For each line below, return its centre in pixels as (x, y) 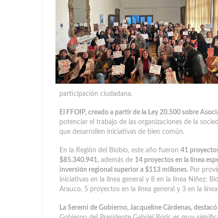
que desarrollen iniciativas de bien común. (122, 132)
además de (117, 160)
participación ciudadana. (96, 94)
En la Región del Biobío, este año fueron (120, 150)
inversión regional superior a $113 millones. (125, 170)
